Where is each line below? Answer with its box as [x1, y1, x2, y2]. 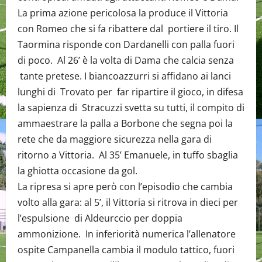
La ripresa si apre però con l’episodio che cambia [18, 180, 233, 193]
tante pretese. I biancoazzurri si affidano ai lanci [18, 70, 231, 82]
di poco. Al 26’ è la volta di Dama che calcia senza [18, 54, 234, 67]
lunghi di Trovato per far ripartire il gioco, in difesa [18, 85, 243, 98]
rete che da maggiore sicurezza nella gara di [18, 133, 212, 146]
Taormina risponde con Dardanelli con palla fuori [18, 38, 235, 51]
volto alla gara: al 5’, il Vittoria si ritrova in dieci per [18, 196, 238, 209]
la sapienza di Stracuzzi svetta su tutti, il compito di [18, 101, 244, 114]
